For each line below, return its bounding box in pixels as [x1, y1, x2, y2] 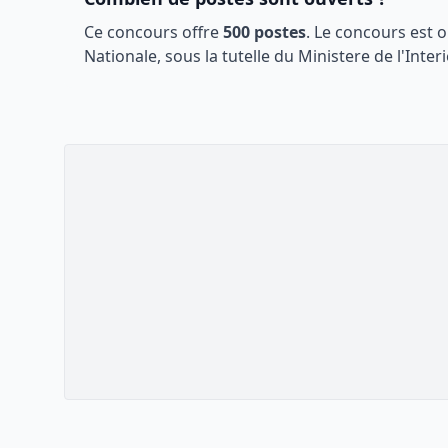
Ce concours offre [84, 21, 223, 43]
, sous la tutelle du [157, 45, 298, 67]
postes [250, 21, 306, 43]
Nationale [84, 45, 157, 67]
